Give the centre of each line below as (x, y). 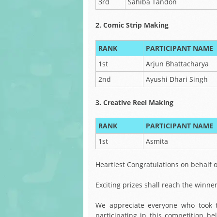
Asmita (157, 141)
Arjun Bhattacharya (177, 64)
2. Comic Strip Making (132, 25)
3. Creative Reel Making (134, 102)
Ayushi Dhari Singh (177, 79)
